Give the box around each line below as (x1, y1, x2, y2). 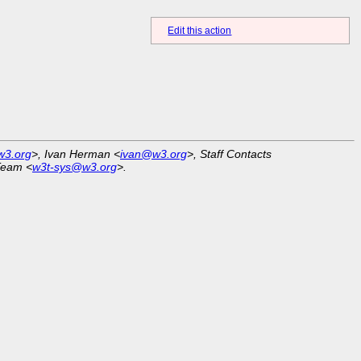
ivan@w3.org (120, 147, 187, 160)
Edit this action (168, 25, 232, 37)
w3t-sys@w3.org (32, 160, 117, 173)
